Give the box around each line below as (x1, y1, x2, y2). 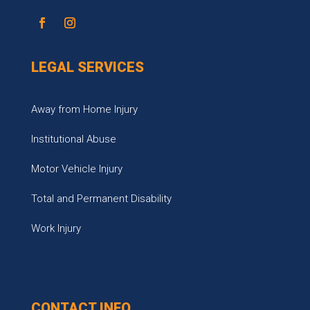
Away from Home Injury (30, 103, 138, 116)
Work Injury (30, 222, 81, 235)
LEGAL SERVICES (30, 59, 144, 75)
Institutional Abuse (30, 133, 116, 145)
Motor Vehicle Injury (30, 163, 122, 175)
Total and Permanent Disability (30, 192, 172, 205)
